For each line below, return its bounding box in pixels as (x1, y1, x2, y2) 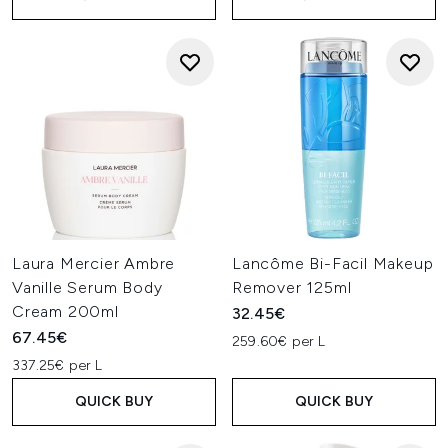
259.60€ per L (232, 333, 326, 350)
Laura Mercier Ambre (12, 254, 176, 273)
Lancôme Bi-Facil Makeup (232, 254, 434, 273)
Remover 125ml (232, 278, 352, 297)
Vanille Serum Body (12, 278, 163, 297)
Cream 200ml (12, 302, 119, 321)
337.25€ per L (12, 357, 103, 374)
